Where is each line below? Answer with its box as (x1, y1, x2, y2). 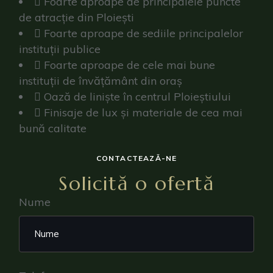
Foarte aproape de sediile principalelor (44, 26, 244, 40)
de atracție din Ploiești (19, 10, 135, 24)
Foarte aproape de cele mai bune (44, 58, 216, 72)
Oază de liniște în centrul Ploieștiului (44, 90, 232, 104)
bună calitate (19, 121, 87, 135)
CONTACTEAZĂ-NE (96, 154, 177, 163)
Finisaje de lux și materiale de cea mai (44, 105, 243, 119)
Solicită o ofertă (58, 171, 214, 196)
